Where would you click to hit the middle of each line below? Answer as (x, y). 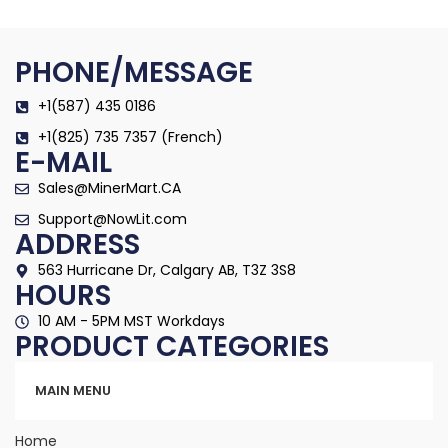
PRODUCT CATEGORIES (172, 346)
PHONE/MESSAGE (134, 72)
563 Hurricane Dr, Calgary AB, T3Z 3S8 (166, 270)
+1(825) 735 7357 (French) (130, 137)
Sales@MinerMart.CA (109, 188)
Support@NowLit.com (112, 219)
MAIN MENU (73, 390)
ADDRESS (77, 244)
